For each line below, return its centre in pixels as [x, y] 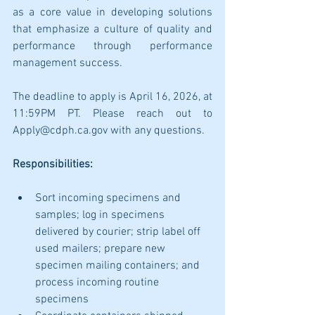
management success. [67, 63]
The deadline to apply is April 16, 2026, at [112, 97]
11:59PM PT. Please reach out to [112, 114]
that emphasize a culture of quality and [112, 30]
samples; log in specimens [101, 215]
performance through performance [112, 46]
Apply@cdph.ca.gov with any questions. [109, 131]
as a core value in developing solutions [112, 13]
